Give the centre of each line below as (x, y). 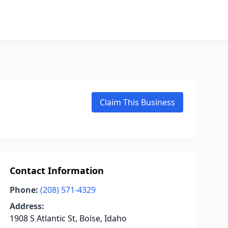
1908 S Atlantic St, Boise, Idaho (68, 218)
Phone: (24, 190)
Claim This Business (137, 102)
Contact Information (56, 170)
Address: (27, 206)
